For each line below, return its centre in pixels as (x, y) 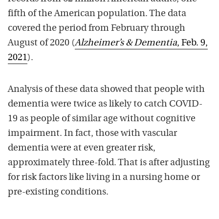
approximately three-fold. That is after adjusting (109, 163)
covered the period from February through (97, 28)
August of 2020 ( (41, 43)
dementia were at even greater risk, (82, 148)
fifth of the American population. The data (97, 14)
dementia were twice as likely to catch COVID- (105, 104)
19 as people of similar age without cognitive (102, 119)
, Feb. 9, (192, 43)
